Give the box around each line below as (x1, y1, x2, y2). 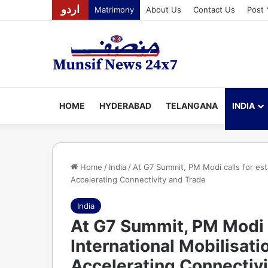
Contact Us (193, 5, 235, 14)
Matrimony (95, 5, 134, 14)
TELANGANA (166, 100, 218, 111)
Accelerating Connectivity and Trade (71, 175, 206, 184)
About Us (146, 5, 181, 14)
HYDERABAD (99, 100, 151, 111)
